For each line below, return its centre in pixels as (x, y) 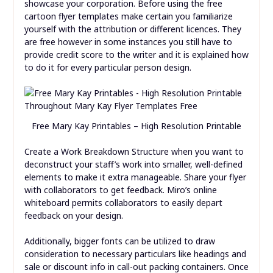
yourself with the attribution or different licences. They (133, 29)
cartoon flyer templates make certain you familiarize (128, 16)
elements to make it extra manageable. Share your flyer (135, 177)
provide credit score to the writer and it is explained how (136, 55)
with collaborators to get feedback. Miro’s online (120, 190)
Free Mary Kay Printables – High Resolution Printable (136, 126)
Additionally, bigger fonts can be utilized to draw (119, 241)
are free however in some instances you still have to (128, 42)
